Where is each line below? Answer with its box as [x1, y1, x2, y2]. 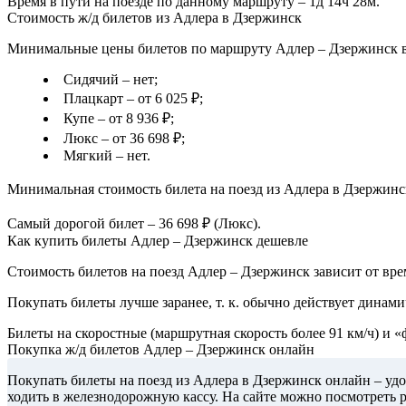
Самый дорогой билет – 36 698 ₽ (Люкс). [7, 216, 261, 232]
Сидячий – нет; [63, 72, 158, 88]
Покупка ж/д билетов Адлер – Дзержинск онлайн [7, 342, 314, 358]
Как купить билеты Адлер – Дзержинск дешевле [7, 233, 308, 249]
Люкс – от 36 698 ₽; [63, 130, 185, 147]
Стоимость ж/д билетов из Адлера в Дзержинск [7, 10, 302, 26]
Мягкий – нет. [63, 148, 150, 164]
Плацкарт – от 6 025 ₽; [63, 91, 203, 107]
